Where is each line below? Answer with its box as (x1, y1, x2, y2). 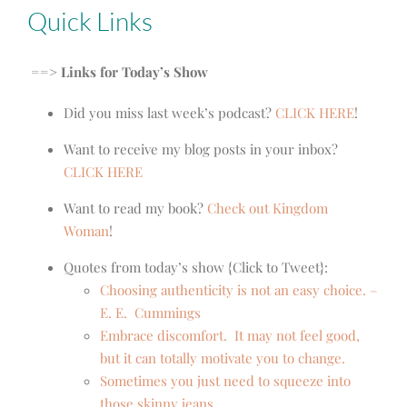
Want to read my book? (64, 199, 207, 218)
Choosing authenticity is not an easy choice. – (100, 281, 378, 300)
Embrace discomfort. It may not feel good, (100, 326, 360, 345)
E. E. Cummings (100, 303, 201, 323)
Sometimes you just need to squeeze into (100, 372, 351, 391)
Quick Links (27, 5, 153, 37)
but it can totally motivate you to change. (100, 349, 345, 368)
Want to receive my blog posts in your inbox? (64, 140, 338, 159)
